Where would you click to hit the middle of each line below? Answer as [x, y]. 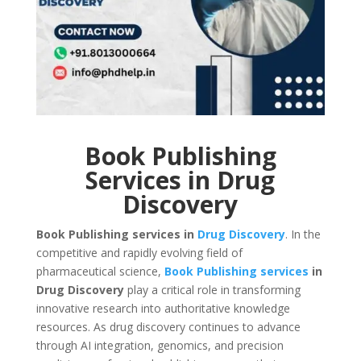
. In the [303, 234]
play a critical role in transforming [212, 290]
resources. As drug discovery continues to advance [168, 327]
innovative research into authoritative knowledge [163, 309]
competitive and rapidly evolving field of [139, 253]
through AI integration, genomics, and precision [160, 346]
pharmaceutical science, [100, 272]
